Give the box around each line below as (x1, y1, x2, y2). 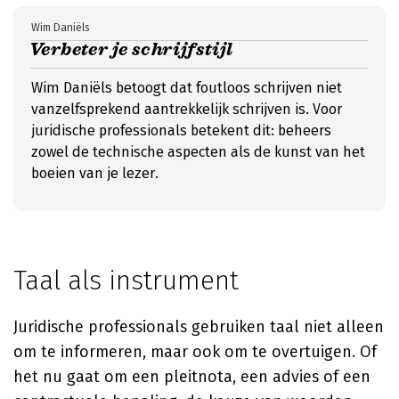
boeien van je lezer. (31, 165, 159, 182)
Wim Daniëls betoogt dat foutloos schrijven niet (31, 79, 342, 96)
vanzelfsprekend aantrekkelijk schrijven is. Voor (31, 101, 342, 118)
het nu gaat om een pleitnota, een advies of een (13, 367, 370, 387)
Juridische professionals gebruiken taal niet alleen (13, 317, 384, 337)
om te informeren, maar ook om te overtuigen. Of (13, 342, 377, 362)
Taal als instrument (13, 265, 239, 297)
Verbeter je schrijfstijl (29, 38, 233, 61)
